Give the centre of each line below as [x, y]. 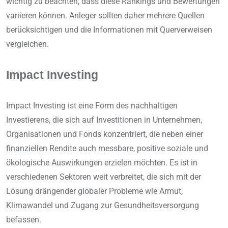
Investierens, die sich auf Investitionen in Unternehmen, [104, 120]
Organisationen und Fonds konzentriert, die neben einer [105, 134]
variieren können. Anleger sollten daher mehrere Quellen [105, 16]
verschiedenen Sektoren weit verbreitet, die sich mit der [104, 177]
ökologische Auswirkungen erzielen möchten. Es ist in [102, 163]
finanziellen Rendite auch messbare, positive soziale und [107, 149]
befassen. [24, 220]
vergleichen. [27, 44]
